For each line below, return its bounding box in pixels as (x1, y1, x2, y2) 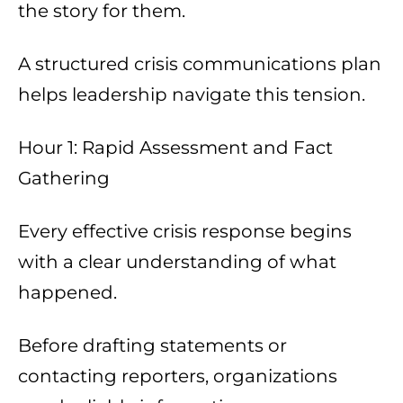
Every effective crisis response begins (18, 220, 352, 243)
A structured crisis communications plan (18, 53, 381, 76)
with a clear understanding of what (18, 251, 336, 273)
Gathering (18, 167, 110, 190)
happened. (18, 282, 117, 304)
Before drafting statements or (18, 335, 287, 357)
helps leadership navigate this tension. (18, 84, 365, 106)
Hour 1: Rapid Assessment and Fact (18, 137, 333, 159)
